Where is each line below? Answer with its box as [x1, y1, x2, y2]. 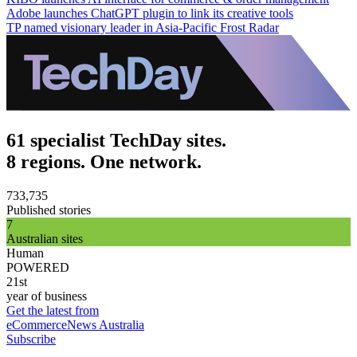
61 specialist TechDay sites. [6, 129, 226, 151]
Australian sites [6, 231, 83, 245]
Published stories [6, 202, 91, 217]
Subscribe [6, 331, 56, 346]
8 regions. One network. [6, 151, 202, 172]
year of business [6, 288, 87, 303]
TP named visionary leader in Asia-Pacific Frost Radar [6, 20, 279, 34]
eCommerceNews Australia [6, 317, 144, 331]
